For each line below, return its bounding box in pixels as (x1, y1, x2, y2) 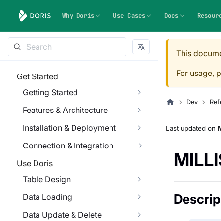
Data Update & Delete (23, 210, 102, 220)
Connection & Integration (23, 141, 113, 150)
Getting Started (23, 87, 78, 97)
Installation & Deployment (23, 123, 116, 133)
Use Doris (17, 158, 53, 168)
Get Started (17, 72, 58, 81)
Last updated (166, 124, 206, 133)
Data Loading (23, 192, 72, 202)
